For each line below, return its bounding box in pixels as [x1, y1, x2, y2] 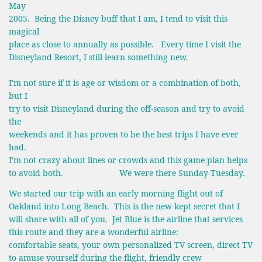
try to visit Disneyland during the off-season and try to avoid [9, 102, 244, 114]
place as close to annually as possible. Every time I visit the [9, 38, 241, 50]
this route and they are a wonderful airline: [9, 226, 178, 237]
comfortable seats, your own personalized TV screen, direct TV [9, 239, 253, 250]
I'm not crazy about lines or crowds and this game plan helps [9, 154, 247, 166]
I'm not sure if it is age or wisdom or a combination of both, [9, 77, 241, 88]
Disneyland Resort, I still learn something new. [9, 51, 193, 63]
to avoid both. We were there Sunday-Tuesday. [9, 167, 245, 178]
